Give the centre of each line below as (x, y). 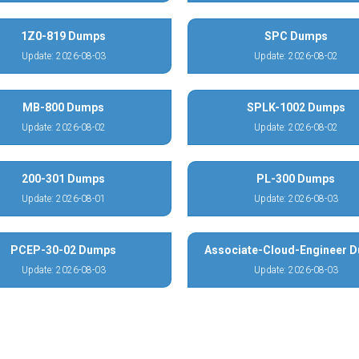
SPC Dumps (296, 36)
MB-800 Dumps (63, 107)
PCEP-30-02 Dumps (63, 250)
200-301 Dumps (63, 179)
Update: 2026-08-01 (63, 199)
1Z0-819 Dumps (63, 36)
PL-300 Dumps (296, 179)
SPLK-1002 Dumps (296, 107)
